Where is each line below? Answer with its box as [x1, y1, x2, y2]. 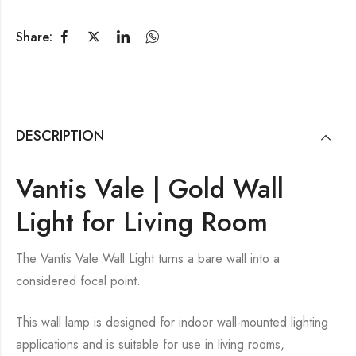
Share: [16, 27, 52, 46]
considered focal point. [16, 272, 141, 291]
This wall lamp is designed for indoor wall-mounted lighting [16, 313, 328, 332]
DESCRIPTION [16, 126, 104, 147]
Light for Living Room [16, 203, 268, 242]
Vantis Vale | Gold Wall [16, 170, 284, 208]
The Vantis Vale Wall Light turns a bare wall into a [16, 250, 280, 269]
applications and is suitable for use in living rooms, [16, 335, 284, 354]
